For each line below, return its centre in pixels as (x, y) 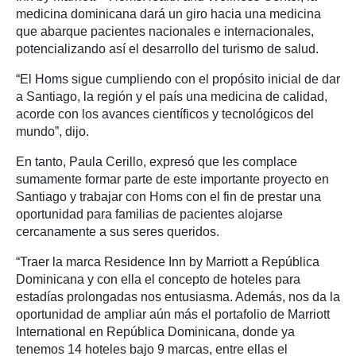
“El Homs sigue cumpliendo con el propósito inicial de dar (178, 79)
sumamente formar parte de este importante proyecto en (172, 179)
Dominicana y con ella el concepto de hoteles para (158, 279)
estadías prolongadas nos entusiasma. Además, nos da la (178, 296)
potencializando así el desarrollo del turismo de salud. (167, 48)
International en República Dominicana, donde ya (155, 331)
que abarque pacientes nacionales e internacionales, (165, 31)
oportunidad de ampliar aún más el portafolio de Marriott (173, 314)
